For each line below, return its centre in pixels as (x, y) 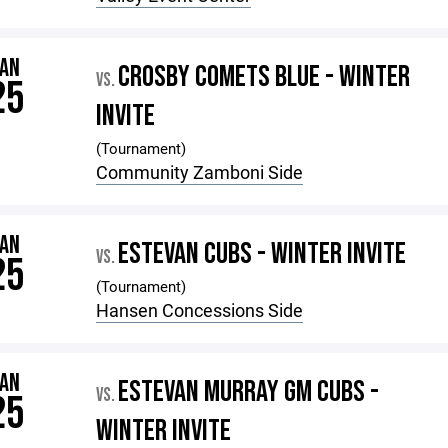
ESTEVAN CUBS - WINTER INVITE (262, 254)
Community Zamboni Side (200, 172)
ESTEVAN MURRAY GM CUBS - (249, 392)
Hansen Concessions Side (200, 310)
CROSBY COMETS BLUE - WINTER (264, 77)
